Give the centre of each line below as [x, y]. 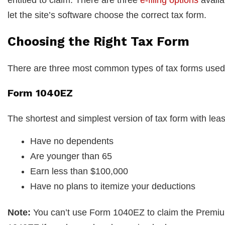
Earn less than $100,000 [79, 171]
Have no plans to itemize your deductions [113, 186]
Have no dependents [72, 141]
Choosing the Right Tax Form [98, 41]
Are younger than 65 [71, 156]
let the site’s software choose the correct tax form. [107, 15]
